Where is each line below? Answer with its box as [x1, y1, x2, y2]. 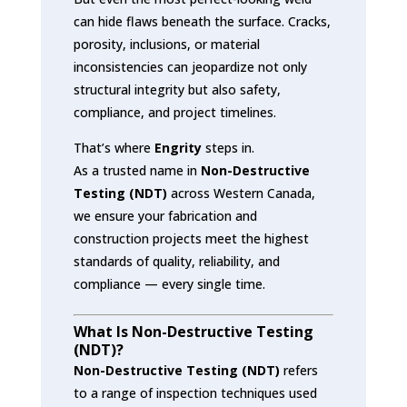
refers [279, 361, 318, 379]
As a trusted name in [73, 161, 201, 179]
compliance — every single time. [73, 274, 265, 293]
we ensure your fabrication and [73, 206, 257, 224]
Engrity [154, 138, 202, 156]
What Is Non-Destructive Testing [73, 321, 313, 342]
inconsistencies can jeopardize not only [73, 57, 307, 75]
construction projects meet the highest [73, 229, 309, 247]
